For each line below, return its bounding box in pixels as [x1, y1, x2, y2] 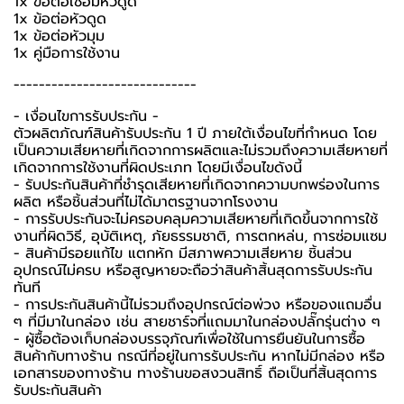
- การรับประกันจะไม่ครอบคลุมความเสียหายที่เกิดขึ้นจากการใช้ [14, 207, 378, 230]
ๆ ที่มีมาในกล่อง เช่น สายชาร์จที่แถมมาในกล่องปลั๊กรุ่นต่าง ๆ [14, 310, 381, 333]
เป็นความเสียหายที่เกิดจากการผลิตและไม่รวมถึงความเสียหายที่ [14, 139, 388, 161]
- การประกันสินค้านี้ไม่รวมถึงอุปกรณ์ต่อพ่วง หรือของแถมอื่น [14, 293, 381, 316]
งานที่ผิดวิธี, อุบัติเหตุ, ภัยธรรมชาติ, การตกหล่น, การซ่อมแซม [14, 225, 387, 247]
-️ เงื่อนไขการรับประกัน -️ [14, 105, 159, 127]
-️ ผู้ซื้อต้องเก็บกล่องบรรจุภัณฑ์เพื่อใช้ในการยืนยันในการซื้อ [14, 327, 365, 350]
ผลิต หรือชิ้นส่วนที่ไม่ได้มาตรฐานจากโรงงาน [14, 190, 278, 213]
